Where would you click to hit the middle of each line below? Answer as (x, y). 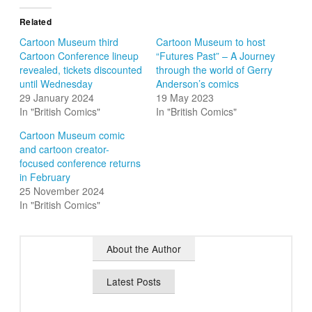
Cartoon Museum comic (72, 135)
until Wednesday (56, 83)
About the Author (144, 248)
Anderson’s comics (197, 83)
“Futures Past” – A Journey (216, 55)
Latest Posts (134, 281)
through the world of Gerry (214, 69)
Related (36, 21)
